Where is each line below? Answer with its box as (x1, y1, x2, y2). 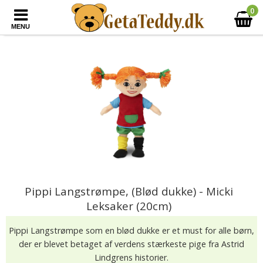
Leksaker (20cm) (86, 198, 171, 213)
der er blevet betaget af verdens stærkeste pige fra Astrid (19, 238, 244, 249)
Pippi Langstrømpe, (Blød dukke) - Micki (24, 184, 233, 198)
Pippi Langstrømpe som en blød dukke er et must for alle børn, (9, 225, 254, 236)
